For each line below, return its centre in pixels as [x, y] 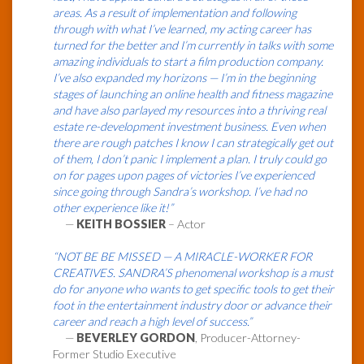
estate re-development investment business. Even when [189, 127]
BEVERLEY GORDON [136, 338]
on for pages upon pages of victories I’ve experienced [184, 175]
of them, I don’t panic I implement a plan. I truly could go [190, 159]
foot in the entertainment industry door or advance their [192, 305]
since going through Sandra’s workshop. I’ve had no [180, 192]
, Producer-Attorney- [248, 338]
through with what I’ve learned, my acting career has [182, 29]
